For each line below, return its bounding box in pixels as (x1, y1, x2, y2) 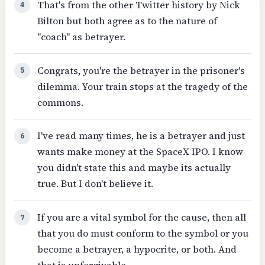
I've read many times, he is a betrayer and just (37, 129, 245, 143)
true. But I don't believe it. (37, 177, 153, 190)
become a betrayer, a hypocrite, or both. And (37, 243, 237, 256)
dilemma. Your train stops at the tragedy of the (37, 79, 248, 93)
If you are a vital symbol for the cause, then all (37, 211, 246, 224)
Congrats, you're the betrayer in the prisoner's (37, 63, 245, 77)
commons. (37, 95, 83, 109)
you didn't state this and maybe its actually (37, 161, 231, 174)
